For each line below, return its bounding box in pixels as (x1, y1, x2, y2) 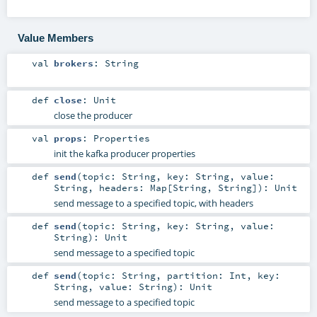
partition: (166, 270, 229, 282)
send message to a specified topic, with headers (53, 196, 253, 209)
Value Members (17, 31, 93, 44)
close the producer (53, 108, 132, 122)
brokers (53, 57, 93, 69)
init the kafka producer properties (53, 146, 195, 160)
